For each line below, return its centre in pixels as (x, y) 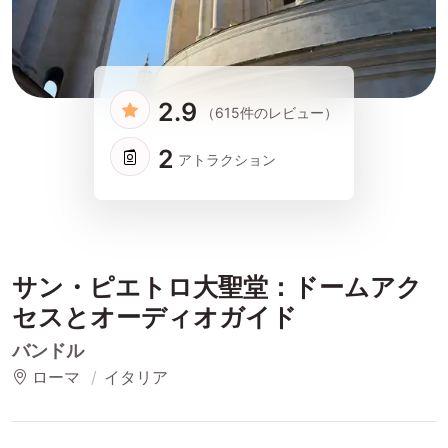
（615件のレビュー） (269, 112)
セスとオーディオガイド (154, 317)
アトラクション (226, 159)
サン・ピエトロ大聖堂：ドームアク (217, 287)
